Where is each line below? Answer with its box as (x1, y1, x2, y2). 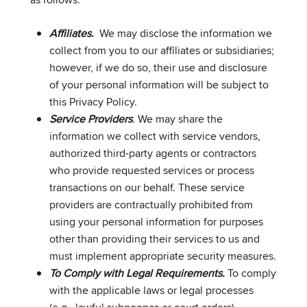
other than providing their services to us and (49, 230, 260, 247)
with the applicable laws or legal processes (49, 282, 254, 298)
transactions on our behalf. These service (49, 179, 245, 195)
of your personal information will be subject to (49, 76, 269, 93)
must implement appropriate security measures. (49, 247, 276, 264)
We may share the (138, 110, 223, 127)
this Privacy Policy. (49, 93, 137, 110)
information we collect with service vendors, (49, 127, 260, 144)
